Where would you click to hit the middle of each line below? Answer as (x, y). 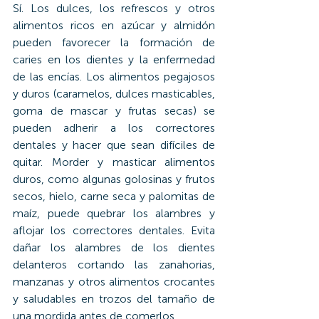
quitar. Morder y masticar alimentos (114, 162)
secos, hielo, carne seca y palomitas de (114, 196)
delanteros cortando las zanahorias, (114, 264)
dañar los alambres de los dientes (114, 247)
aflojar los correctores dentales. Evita (114, 230)
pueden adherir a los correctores (114, 127)
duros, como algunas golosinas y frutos (114, 179)
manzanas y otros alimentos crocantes (114, 281)
